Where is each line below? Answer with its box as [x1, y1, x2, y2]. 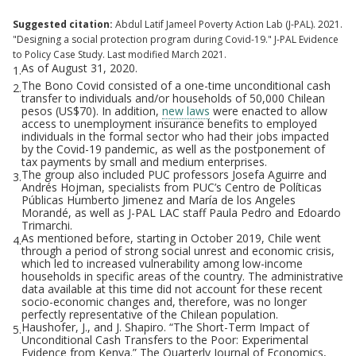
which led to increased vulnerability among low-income [21, 255, 303, 271]
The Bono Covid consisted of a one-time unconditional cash [21, 77, 331, 93]
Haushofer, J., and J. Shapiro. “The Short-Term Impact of [21, 319, 309, 335]
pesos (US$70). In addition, [21, 103, 162, 118]
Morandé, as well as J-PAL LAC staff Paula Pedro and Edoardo [21, 204, 341, 220]
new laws [162, 103, 210, 118]
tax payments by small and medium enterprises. [21, 153, 267, 169]
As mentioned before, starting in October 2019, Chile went [21, 230, 321, 246]
